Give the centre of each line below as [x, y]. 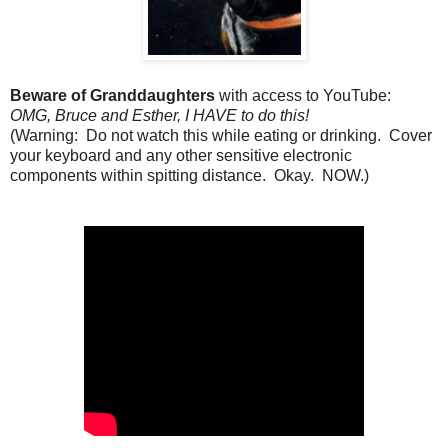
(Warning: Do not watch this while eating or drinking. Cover [221, 135]
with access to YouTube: [305, 95]
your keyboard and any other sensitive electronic [181, 155]
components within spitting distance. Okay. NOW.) [189, 175]
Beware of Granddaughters [112, 95]
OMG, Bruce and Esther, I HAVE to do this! [161, 115]
